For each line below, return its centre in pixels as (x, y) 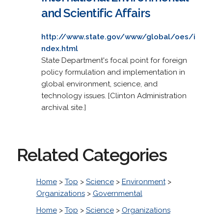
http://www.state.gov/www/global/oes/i (118, 37)
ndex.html (59, 48)
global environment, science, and (99, 84)
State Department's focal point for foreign (114, 60)
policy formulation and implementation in (113, 72)
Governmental (117, 193)
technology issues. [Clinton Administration (114, 96)
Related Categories (92, 154)
